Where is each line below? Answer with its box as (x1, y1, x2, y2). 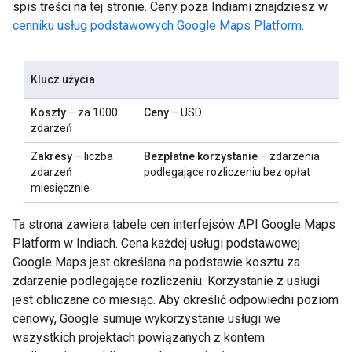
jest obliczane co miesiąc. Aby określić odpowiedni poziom (13, 292, 339, 307)
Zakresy (31, 150, 72, 163)
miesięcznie (31, 181, 90, 194)
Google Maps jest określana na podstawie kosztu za (13, 255, 300, 269)
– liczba (72, 150, 113, 163)
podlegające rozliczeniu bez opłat (144, 166, 310, 178)
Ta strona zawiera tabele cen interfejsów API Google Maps (13, 217, 335, 232)
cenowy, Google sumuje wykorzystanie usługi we (13, 311, 280, 326)
